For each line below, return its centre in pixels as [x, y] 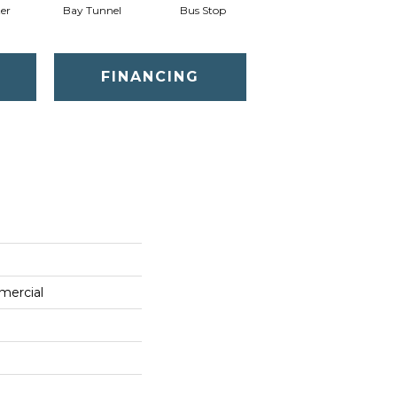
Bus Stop [202, 10]
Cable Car [313, 10]
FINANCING [150, 76]
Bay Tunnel [92, 10]
